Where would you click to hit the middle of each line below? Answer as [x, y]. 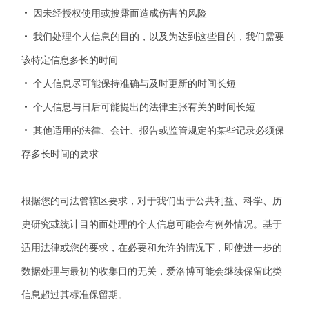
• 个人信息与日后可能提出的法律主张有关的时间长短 [139, 107]
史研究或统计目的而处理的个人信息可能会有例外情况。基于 [152, 224]
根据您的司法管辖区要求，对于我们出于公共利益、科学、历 [152, 201]
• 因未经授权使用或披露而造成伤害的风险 [114, 13]
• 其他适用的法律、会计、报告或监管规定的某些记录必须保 [153, 130]
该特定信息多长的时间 [70, 60]
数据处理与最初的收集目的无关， [94, 271]
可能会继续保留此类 [239, 271]
